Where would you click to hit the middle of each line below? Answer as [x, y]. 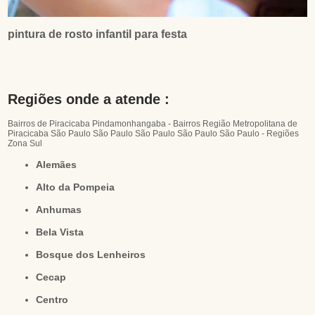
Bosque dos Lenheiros [95, 254]
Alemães [60, 164]
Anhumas [63, 209]
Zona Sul [25, 143]
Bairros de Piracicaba [49, 123]
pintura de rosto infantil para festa [98, 34]
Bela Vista [64, 232]
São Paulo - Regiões [259, 133]
